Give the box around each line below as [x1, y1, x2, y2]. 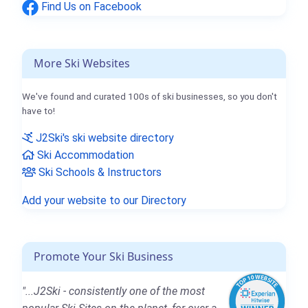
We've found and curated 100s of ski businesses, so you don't [22, 90, 277, 102]
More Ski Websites [34, 55, 130, 71]
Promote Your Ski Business [34, 248, 173, 264]
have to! [22, 104, 55, 116]
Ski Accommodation [34, 148, 134, 162]
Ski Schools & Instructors [36, 165, 162, 179]
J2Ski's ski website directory [33, 131, 174, 144]
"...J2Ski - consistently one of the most [22, 284, 205, 298]
